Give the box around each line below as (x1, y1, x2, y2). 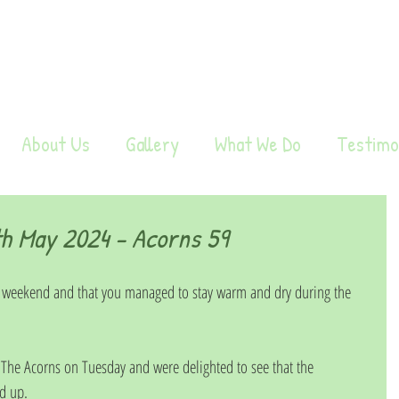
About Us (20, 130, 90, 158)
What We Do (214, 130, 301, 158)
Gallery (125, 130, 179, 158)
